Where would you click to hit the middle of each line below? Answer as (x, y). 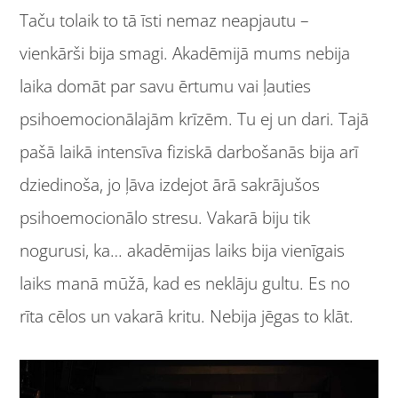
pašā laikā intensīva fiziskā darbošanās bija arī (189, 151)
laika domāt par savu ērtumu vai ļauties (166, 86)
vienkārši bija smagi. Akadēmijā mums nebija (185, 53)
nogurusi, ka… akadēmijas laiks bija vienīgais (183, 250)
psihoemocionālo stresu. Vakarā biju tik (165, 217)
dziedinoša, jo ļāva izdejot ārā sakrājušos (170, 184)
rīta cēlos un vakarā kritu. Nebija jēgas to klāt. (187, 316)
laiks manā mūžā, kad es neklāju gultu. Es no (185, 283)
